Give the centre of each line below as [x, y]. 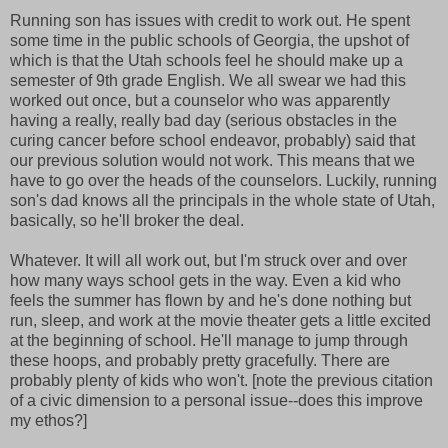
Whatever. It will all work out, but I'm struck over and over [208, 261]
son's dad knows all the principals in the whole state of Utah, [222, 201]
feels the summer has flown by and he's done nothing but [210, 301]
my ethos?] [48, 421]
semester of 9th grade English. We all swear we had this [208, 81]
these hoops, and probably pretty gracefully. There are [200, 361]
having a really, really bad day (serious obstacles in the [203, 121]
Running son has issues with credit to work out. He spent [210, 21]
